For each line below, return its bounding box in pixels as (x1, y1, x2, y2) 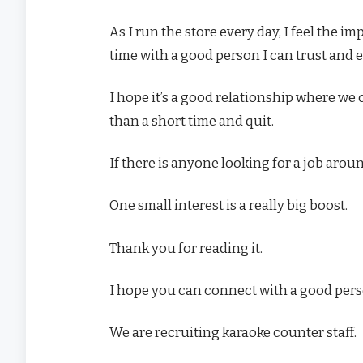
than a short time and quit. (109, 112, 274, 129)
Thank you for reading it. (109, 239, 263, 256)
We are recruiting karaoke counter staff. (109, 323, 357, 340)
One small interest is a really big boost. (109, 197, 348, 214)
